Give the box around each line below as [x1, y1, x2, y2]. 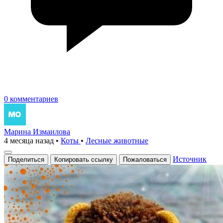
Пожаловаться [123, 155, 167, 163]
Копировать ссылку [54, 155, 113, 163]
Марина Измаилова [4, 127, 70, 136]
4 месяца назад [4, 136, 54, 145]
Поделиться [8, 155, 44, 163]
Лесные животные [86, 136, 148, 145]
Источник [173, 154, 207, 163]
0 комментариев [4, 94, 58, 103]
